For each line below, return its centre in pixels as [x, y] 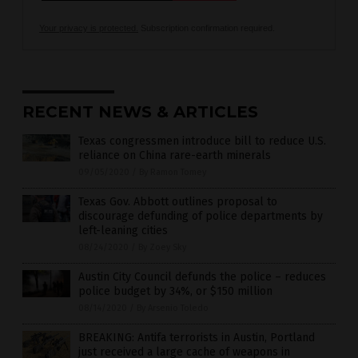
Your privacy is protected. [89, 28]
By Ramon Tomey [173, 173]
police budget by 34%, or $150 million [175, 292]
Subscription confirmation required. [207, 28]
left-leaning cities [123, 231]
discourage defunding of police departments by [201, 217]
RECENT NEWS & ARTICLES [140, 112]
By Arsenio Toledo [173, 308]
